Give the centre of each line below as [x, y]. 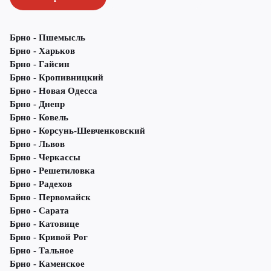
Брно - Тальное [42, 251]
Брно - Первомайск [50, 198]
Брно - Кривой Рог [49, 237]
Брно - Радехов [41, 184]
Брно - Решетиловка [52, 171]
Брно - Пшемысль [47, 38]
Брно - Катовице [44, 224]
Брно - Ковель [39, 118]
